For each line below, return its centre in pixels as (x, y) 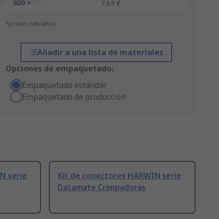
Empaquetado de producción (74, 97)
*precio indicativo (30, 24)
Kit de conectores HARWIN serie (120, 176)
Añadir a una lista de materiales (100, 52)
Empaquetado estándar (64, 85)
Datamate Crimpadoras (102, 187)
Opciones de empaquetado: (59, 68)
